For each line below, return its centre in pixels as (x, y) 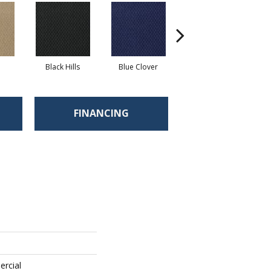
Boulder (214, 67)
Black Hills (63, 67)
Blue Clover (138, 67)
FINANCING (101, 113)
